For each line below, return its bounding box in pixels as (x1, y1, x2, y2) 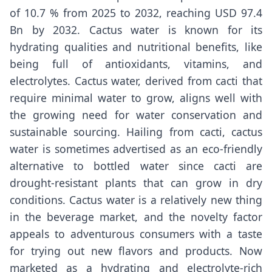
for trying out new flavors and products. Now (10, 243, 262, 258)
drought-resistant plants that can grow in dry (10, 175, 262, 190)
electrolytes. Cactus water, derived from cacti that (10, 73, 262, 88)
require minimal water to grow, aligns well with (10, 90, 262, 105)
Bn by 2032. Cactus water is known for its (10, 22, 262, 37)
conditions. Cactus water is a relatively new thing (10, 192, 262, 207)
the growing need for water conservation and (10, 107, 262, 122)
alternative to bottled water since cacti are (10, 158, 262, 173)
